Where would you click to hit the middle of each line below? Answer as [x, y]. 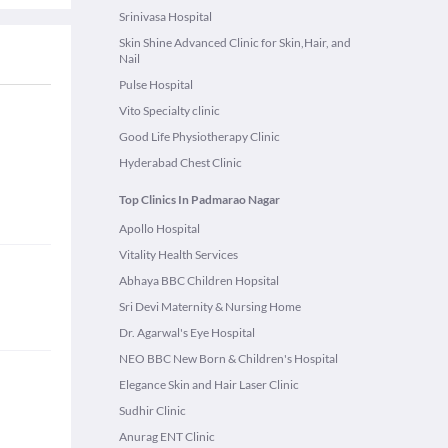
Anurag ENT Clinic [167, 436]
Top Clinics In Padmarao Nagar [199, 199]
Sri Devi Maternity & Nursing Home [210, 306]
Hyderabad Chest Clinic [180, 162]
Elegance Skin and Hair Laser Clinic [209, 384]
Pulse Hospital [156, 84]
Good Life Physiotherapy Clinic [199, 136]
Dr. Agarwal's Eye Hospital [187, 332]
